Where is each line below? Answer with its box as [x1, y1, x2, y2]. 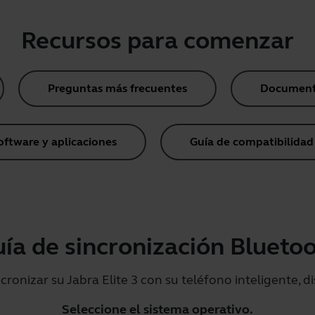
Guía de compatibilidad [189, 135, 314, 148]
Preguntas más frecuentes [47, 82, 187, 95]
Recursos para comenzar [21, 26, 294, 56]
